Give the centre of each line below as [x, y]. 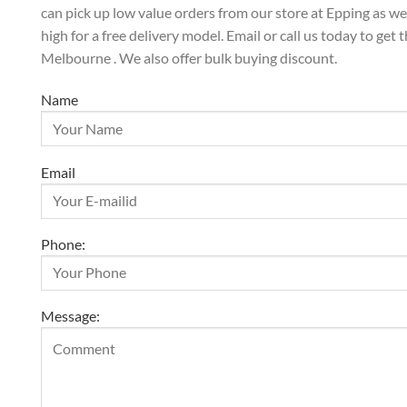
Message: [70, 316]
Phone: [63, 244]
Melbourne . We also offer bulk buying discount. [189, 58]
